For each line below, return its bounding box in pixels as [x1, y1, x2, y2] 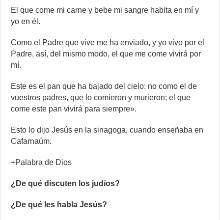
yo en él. [11, 17, 41, 26]
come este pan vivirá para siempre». [11, 105, 137, 113]
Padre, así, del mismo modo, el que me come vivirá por [11, 50, 201, 58]
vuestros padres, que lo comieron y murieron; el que [11, 93, 191, 102]
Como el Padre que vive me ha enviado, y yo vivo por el [11, 38, 205, 47]
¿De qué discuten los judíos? [11, 179, 120, 188]
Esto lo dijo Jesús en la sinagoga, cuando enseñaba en [11, 126, 204, 135]
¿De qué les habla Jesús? [11, 200, 108, 209]
